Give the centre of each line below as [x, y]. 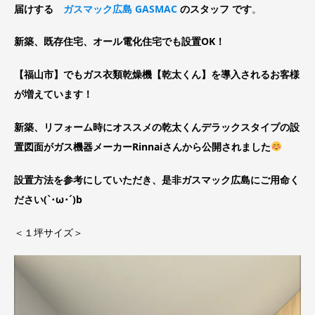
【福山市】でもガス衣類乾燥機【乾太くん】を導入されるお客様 [157, 75]
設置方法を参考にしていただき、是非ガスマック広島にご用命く [157, 179]
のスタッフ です [214, 8]
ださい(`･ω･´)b [48, 199]
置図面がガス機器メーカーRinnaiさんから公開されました [142, 147]
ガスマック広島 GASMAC [120, 8]
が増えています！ [53, 94]
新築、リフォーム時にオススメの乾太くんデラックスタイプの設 [157, 127]
